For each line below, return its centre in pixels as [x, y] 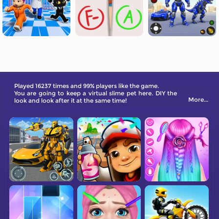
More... [198, 99]
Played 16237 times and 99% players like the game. [87, 86]
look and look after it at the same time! [71, 100]
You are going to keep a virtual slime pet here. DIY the [96, 93]
